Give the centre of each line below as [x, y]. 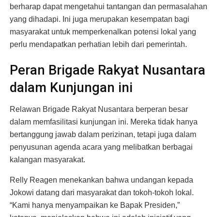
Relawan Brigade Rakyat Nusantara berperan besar [99, 109]
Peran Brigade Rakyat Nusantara [108, 70]
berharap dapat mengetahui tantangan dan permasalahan [108, 6]
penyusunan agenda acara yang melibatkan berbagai [101, 147]
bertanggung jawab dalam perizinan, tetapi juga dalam [103, 134]
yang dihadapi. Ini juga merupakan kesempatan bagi [100, 19]
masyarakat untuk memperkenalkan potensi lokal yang [103, 31]
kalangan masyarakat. [47, 159]
